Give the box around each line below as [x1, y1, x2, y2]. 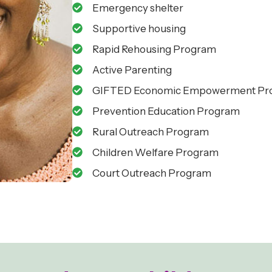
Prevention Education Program [92, 104, 240, 117]
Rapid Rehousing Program [92, 42, 217, 55]
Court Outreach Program [92, 166, 212, 179]
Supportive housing [92, 22, 186, 35]
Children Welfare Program [92, 146, 219, 158]
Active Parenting [92, 63, 172, 76]
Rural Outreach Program [92, 125, 209, 138]
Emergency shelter [92, 1, 184, 14]
